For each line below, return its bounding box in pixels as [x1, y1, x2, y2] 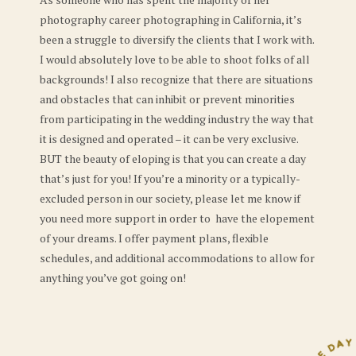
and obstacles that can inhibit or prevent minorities [40, 91, 295, 106]
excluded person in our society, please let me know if [40, 190, 300, 206]
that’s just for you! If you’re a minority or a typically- [40, 170, 300, 186]
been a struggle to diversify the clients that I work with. [40, 31, 314, 47]
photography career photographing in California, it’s [40, 11, 302, 27]
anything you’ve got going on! [40, 269, 186, 285]
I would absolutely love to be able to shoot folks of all [40, 51, 310, 67]
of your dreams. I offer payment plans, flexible [40, 230, 269, 246]
